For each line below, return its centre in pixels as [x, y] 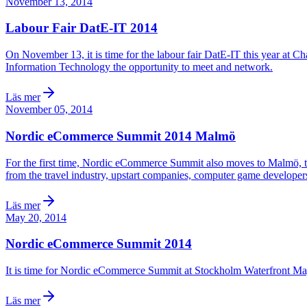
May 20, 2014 [36, 217]
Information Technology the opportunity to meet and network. [139, 67]
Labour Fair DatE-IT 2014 [82, 28]
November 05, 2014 [49, 110]
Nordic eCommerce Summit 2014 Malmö [121, 136]
